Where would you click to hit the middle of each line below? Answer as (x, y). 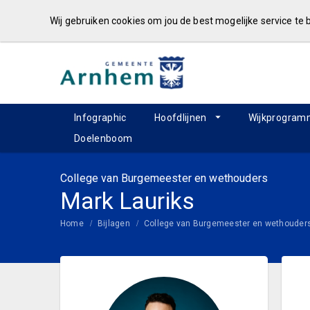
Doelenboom (103, 138)
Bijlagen (113, 224)
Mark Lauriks (127, 201)
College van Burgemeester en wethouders (164, 178)
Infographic (100, 118)
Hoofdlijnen (180, 118)
